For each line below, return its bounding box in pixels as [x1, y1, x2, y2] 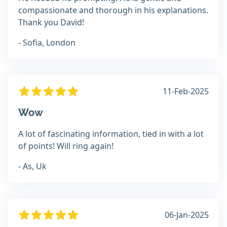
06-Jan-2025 [165, 209, 209, 221]
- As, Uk [18, 161, 47, 172]
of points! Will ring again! [18, 140, 113, 152]
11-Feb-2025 [163, 86, 209, 97]
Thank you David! [18, 17, 84, 28]
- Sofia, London [18, 37, 75, 49]
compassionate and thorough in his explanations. [18, 5, 208, 16]
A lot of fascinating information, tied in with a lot [18, 128, 204, 140]
